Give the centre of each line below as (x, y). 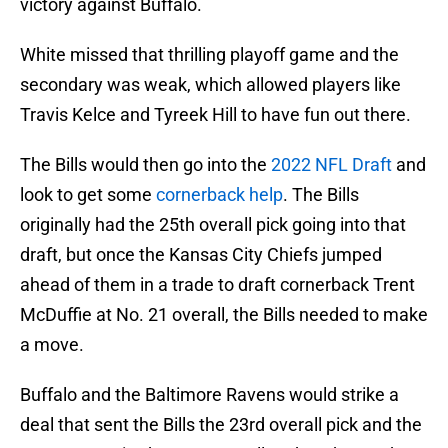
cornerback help (219, 195)
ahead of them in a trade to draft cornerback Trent (217, 285)
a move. (52, 345)
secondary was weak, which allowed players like (210, 85)
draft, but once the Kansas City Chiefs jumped (201, 255)
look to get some (88, 195)
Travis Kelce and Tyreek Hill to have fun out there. (215, 115)
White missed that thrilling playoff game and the (209, 55)
